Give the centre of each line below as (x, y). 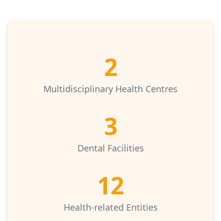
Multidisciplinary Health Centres (110, 89)
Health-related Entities (110, 207)
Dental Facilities (110, 148)
